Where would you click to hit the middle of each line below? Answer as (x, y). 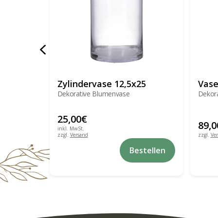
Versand (79, 135)
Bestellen (147, 150)
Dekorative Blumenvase (93, 93)
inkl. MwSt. (71, 128)
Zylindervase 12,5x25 (101, 83)
